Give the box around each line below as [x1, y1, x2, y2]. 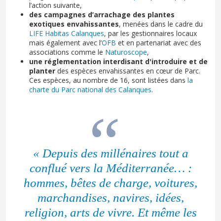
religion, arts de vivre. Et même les [24, 206, 197, 220]
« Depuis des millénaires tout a [33, 147, 188, 160]
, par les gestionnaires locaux [104, 28, 197, 38]
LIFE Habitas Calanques [29, 28, 104, 38]
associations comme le [29, 47, 105, 57]
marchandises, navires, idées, [37, 191, 184, 205]
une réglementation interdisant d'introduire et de [29, 56, 208, 66]
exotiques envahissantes [29, 19, 119, 29]
